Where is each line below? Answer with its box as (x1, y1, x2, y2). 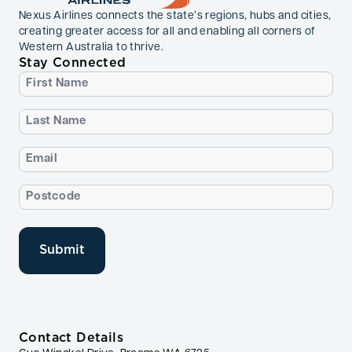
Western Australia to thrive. (19, 42, 164, 54)
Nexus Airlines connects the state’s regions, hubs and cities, (19, 10, 332, 23)
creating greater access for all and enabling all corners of (19, 26, 315, 38)
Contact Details (19, 332, 123, 345)
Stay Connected (19, 57, 126, 70)
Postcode (18, 185, 74, 199)
